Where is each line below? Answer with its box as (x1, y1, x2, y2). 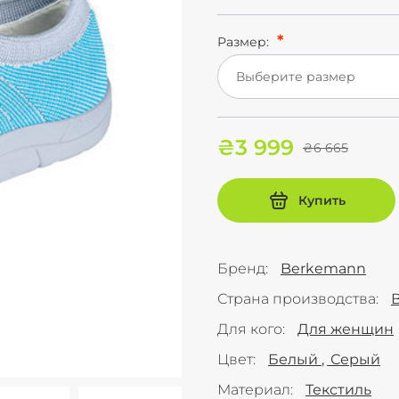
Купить (297, 191, 346, 208)
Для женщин (297, 321, 394, 338)
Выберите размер (236, 69, 355, 85)
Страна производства (217, 290, 376, 307)
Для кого (217, 321, 282, 338)
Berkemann (281, 260, 366, 277)
